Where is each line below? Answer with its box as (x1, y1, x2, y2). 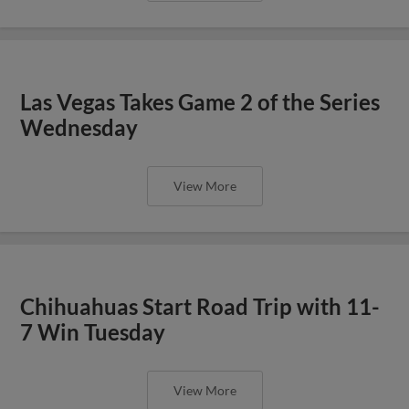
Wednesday (20, 114, 139, 141)
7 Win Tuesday (20, 319, 166, 345)
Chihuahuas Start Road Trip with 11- (20, 293, 381, 320)
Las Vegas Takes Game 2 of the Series (20, 89, 381, 115)
